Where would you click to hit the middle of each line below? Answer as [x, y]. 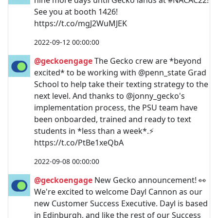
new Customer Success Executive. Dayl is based [121, 203]
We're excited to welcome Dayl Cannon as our [118, 191]
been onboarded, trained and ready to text [113, 119]
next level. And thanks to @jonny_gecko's [109, 96]
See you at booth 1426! [76, 11]
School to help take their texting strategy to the [121, 84]
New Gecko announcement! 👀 [149, 180]
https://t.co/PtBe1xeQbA [79, 142]
